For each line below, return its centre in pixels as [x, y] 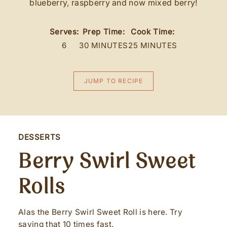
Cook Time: [153, 32]
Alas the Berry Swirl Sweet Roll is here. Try [101, 212]
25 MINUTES [153, 45]
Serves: [64, 32]
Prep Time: [104, 32]
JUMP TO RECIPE [113, 81]
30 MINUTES [104, 45]
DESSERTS [40, 137]
